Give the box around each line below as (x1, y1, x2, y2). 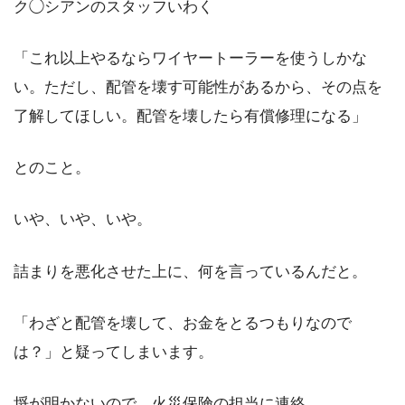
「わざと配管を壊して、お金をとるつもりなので (14, 314, 352, 332)
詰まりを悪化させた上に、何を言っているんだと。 (14, 262, 367, 280)
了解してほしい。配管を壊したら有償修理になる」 (14, 108, 367, 126)
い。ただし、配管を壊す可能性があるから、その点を (14, 79, 382, 97)
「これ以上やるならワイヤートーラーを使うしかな (14, 50, 367, 68)
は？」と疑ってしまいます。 (14, 343, 213, 361)
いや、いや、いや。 (14, 211, 152, 229)
